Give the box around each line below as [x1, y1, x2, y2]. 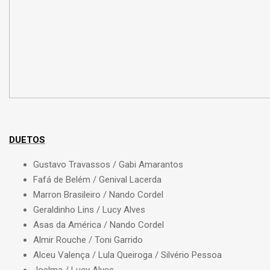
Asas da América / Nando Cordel [33, 219, 164, 231]
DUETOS [9, 134, 45, 146]
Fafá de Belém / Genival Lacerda [33, 174, 162, 186]
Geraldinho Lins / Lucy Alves [33, 204, 145, 216]
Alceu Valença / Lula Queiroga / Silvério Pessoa [33, 250, 222, 261]
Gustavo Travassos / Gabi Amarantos [33, 159, 183, 171]
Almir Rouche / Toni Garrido [33, 234, 143, 246]
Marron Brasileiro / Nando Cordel [33, 189, 163, 201]
